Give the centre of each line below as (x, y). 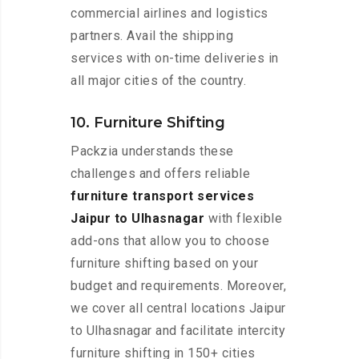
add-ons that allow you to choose (170, 241)
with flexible (243, 219)
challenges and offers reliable (160, 174)
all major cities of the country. (158, 81)
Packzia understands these (152, 151)
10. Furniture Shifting (148, 123)
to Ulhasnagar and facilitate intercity (178, 331)
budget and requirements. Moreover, (178, 286)
